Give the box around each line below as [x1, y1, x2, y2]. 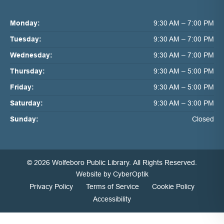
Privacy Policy [29, 182, 73, 190]
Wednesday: [10, 51, 52, 59]
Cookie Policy [151, 182, 194, 190]
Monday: [10, 19, 40, 27]
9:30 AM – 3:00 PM [153, 99, 214, 107]
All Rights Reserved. [133, 158, 197, 167]
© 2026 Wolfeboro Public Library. [27, 158, 133, 167]
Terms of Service [86, 182, 139, 190]
